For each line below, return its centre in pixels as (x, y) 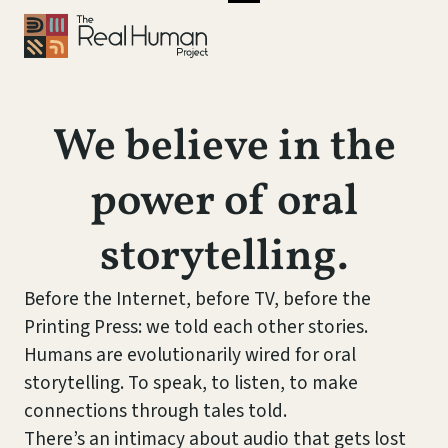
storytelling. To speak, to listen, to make (191, 383)
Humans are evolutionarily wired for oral (190, 355)
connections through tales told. (155, 411)
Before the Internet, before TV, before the (197, 299)
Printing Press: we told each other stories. (196, 327)
